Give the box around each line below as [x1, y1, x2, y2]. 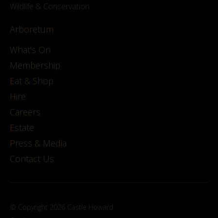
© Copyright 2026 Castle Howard [10, 202, 113, 212]
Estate [10, 122, 34, 134]
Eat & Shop [10, 75, 54, 87]
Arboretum [10, 23, 54, 36]
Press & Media [10, 137, 67, 149]
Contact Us [10, 153, 54, 165]
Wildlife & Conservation [10, 1, 90, 12]
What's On [10, 44, 51, 56]
